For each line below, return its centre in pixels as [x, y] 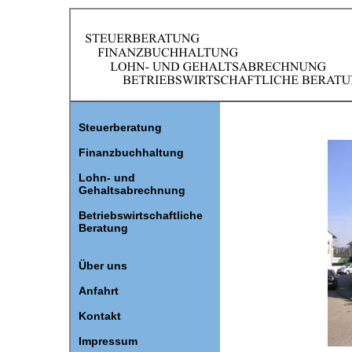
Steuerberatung [120, 128]
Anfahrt [99, 291]
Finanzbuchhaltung [131, 153]
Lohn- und [107, 178]
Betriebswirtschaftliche [141, 216]
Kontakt [100, 316]
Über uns [103, 266]
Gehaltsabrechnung [132, 191]
